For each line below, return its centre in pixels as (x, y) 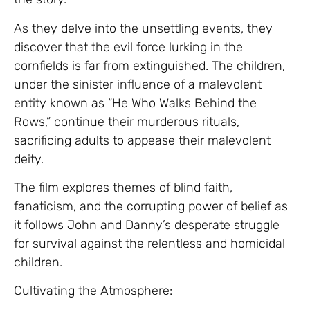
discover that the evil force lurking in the (128, 47)
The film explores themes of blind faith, (123, 187)
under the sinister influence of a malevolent (138, 84)
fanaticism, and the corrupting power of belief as (151, 206)
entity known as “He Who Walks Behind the (135, 103)
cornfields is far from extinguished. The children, (149, 65)
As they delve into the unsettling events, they (143, 28)
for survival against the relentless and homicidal (149, 243)
